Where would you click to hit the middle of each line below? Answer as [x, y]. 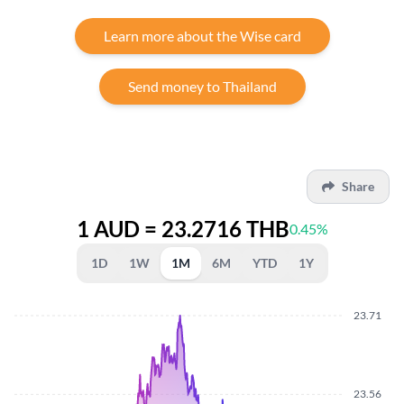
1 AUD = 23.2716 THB [183, 229]
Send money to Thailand [202, 87]
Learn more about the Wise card [202, 36]
